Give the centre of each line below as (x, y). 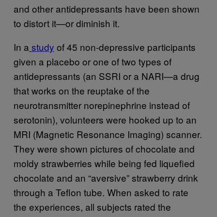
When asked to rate (148, 192)
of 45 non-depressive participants (125, 47)
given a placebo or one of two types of (93, 61)
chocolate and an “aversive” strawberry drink (106, 178)
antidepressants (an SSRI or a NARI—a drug (107, 76)
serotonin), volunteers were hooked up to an (105, 119)
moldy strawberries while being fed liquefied (104, 163)
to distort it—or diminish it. (67, 23)
